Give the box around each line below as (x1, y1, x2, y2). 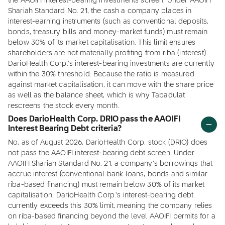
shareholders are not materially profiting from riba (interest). (8, 50, 208, 57)
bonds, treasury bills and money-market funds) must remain (8, 29, 208, 36)
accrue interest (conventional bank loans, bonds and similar (8, 171, 208, 178)
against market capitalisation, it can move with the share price (8, 81, 214, 88)
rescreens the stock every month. (8, 102, 120, 109)
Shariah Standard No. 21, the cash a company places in (8, 8, 192, 15)
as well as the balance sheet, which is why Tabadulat (8, 92, 185, 99)
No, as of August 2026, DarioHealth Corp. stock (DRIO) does (8, 139, 208, 146)
